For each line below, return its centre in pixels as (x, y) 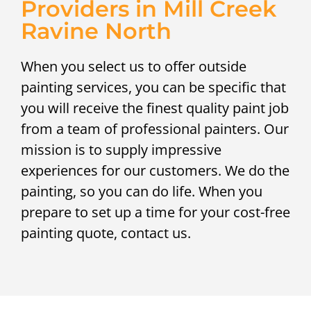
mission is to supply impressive (121, 150)
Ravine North (96, 31)
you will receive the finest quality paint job (155, 108)
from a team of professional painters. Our (155, 129)
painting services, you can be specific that (153, 87)
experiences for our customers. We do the (155, 171)
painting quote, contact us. (106, 233)
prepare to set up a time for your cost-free (155, 212)
